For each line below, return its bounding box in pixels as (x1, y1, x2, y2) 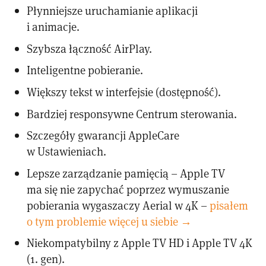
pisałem (210, 197, 249, 213)
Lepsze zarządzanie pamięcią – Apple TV (27, 165, 226, 180)
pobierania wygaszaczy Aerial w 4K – (27, 197, 210, 213)
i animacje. (27, 19, 80, 34)
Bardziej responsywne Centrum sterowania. (27, 106, 237, 121)
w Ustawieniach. (27, 144, 107, 159)
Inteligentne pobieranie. (27, 62, 144, 78)
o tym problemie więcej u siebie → (27, 213, 192, 229)
